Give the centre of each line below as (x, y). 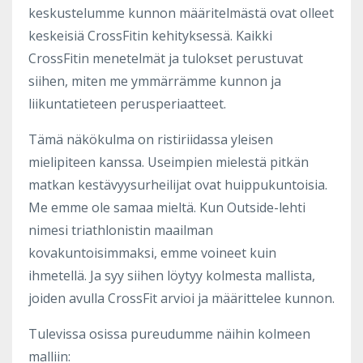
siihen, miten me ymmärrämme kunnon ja (155, 81)
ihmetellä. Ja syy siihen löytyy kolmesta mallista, (172, 275)
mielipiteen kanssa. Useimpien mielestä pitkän (169, 162)
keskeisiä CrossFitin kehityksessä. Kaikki (150, 35)
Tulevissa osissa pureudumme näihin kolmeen (169, 333)
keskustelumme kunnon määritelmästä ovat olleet (181, 13)
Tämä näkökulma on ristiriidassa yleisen (151, 139)
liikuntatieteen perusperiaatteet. (127, 103)
